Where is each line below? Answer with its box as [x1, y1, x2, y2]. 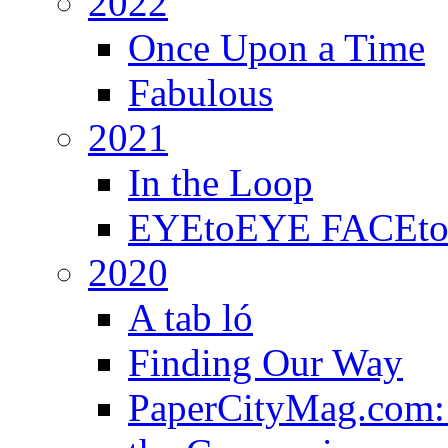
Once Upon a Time [128, 25, 425, 69]
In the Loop [128, 160, 313, 204]
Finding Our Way [128, 340, 403, 384]
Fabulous [128, 70, 273, 114]
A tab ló [128, 295, 253, 339]
